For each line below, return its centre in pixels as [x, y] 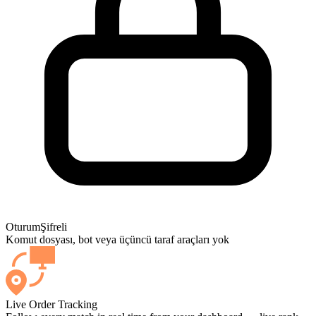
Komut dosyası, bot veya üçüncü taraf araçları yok [117, 240]
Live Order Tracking [51, 305]
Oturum [23, 227]
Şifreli [54, 227]
